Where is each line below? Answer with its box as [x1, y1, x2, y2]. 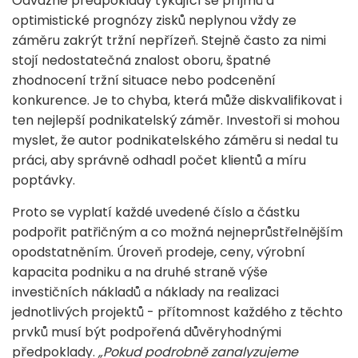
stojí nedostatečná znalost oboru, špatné [12, 50, 271, 70]
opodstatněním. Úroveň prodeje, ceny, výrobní [12, 242, 305, 261]
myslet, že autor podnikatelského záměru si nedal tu [12, 130, 338, 149]
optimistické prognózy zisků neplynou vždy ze [12, 10, 296, 30]
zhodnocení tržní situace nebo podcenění [12, 70, 276, 89]
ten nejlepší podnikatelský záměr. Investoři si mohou [12, 110, 340, 129]
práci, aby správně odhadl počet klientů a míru [12, 150, 306, 169]
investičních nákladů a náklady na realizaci [12, 282, 279, 301]
